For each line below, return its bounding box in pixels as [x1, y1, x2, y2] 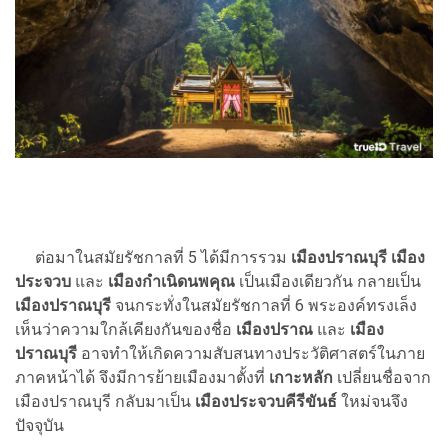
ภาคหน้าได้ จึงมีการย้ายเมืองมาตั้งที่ [15, 368, 269, 388]
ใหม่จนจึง [341, 392, 408, 412]
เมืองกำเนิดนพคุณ [108, 272, 239, 292]
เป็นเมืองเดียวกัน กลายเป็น [239, 272, 421, 292]
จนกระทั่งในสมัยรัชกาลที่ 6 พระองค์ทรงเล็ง [115, 296, 417, 316]
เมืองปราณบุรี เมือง [291, 248, 425, 268]
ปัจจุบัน [15, 416, 64, 436]
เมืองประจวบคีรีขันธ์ [191, 392, 341, 412]
